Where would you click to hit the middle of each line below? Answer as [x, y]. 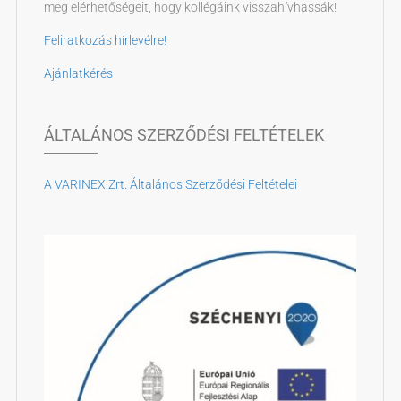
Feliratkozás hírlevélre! [105, 41]
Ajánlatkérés [78, 74]
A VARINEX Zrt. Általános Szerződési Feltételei [170, 185]
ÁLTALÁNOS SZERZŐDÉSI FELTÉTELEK [183, 135]
